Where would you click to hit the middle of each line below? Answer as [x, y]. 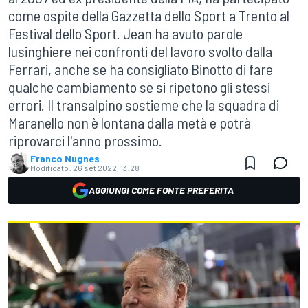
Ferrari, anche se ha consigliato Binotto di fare [141, 69]
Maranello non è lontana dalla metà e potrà [130, 122]
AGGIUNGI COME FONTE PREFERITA [161, 190]
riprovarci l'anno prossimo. [85, 140]
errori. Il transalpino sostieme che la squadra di [144, 104]
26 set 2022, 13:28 [106, 168]
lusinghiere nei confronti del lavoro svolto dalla [140, 51]
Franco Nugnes [65, 158]
